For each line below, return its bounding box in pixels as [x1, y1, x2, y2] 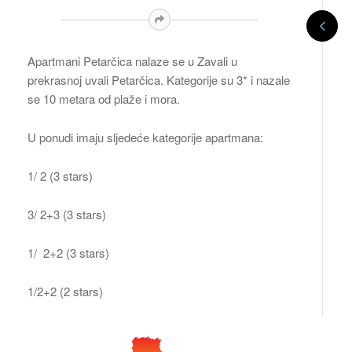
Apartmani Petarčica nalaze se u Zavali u [27, 53, 237, 70]
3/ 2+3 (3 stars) [27, 206, 106, 223]
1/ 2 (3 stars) [27, 167, 93, 185]
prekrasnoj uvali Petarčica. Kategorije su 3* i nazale [27, 71, 290, 89]
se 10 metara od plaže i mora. [27, 90, 180, 108]
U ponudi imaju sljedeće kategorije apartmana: [27, 129, 263, 146]
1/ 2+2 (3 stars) [27, 244, 109, 262]
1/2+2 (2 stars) [27, 283, 103, 300]
